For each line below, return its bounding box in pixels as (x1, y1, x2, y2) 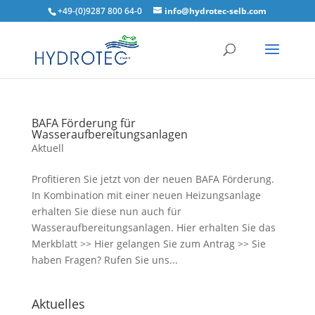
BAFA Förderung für (31, 115, 136, 131)
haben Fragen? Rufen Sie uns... (31, 253, 178, 266)
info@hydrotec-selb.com (165, 5, 267, 17)
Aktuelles (31, 295, 85, 312)
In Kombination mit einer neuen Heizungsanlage (31, 188, 261, 202)
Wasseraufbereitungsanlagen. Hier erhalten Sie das (31, 221, 276, 234)
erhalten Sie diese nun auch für (31, 205, 181, 218)
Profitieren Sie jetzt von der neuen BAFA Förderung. (31, 172, 274, 186)
